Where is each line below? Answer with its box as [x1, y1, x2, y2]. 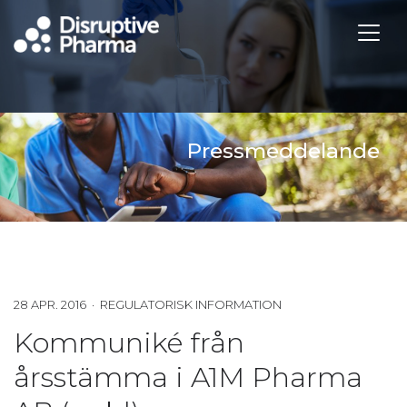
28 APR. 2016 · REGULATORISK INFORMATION [14, 296, 282, 312]
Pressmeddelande [187, 138, 380, 164]
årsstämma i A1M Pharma [14, 360, 362, 394]
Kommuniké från [14, 325, 244, 360]
